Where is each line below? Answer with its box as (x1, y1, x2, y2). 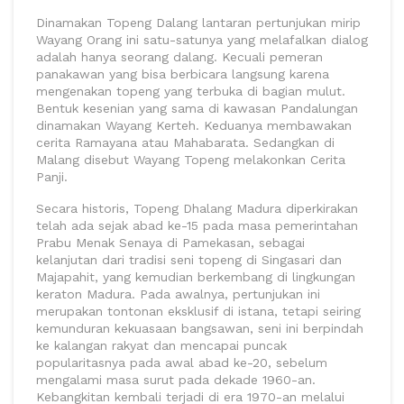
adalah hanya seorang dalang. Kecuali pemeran (36, 49, 323, 64)
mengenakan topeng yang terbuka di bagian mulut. (36, 83, 345, 98)
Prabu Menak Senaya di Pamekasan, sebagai (36, 234, 305, 250)
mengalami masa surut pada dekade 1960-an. (36, 372, 316, 387)
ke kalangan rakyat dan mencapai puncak (36, 337, 287, 353)
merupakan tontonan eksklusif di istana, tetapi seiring (36, 303, 361, 318)
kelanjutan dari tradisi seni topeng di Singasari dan (36, 252, 342, 267)
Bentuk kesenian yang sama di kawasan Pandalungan (36, 100, 358, 115)
